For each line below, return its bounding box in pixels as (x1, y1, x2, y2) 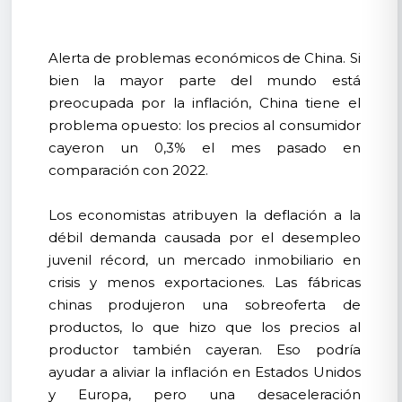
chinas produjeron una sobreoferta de (48, 295, 361, 313)
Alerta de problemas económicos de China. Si (48, 48, 361, 66)
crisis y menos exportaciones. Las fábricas (48, 273, 361, 291)
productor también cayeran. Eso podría (48, 340, 361, 358)
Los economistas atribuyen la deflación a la (48, 205, 361, 223)
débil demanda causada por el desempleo (48, 228, 361, 246)
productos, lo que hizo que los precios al (48, 318, 361, 336)
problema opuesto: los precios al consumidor (48, 116, 361, 134)
